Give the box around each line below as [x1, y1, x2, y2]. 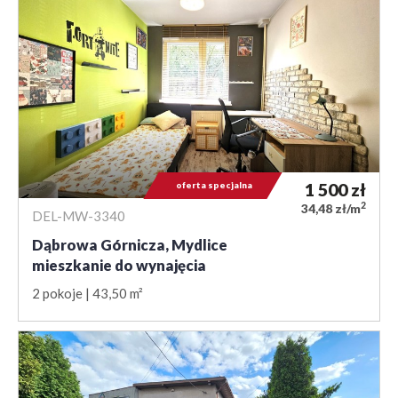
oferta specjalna [176, 179, 252, 191]
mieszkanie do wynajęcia [32, 256, 206, 275]
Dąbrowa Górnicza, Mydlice [32, 235, 227, 255]
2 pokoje [32, 285, 83, 302]
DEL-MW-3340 [32, 208, 125, 225]
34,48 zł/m [301, 201, 361, 217]
